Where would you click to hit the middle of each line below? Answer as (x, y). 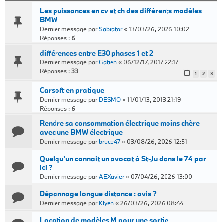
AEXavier (111, 176)
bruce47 (110, 141)
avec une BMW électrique (81, 132)
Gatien (108, 62)
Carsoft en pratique (72, 90)
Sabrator (111, 29)
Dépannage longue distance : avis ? (98, 194)
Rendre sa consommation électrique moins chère (120, 123)
